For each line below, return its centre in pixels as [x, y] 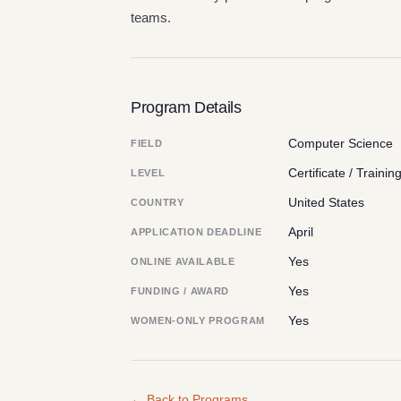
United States [326, 202]
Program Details [186, 107]
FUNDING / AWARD [180, 291]
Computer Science [341, 143]
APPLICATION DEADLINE [196, 232]
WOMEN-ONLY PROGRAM [198, 320]
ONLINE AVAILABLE [183, 261]
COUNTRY [158, 202]
